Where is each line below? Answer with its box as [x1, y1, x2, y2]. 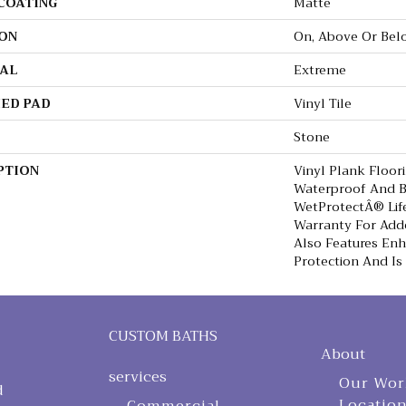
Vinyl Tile [294, 92, 352, 115]
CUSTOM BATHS [108, 324, 217, 350]
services [108, 364, 167, 391]
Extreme [294, 59, 346, 82]
